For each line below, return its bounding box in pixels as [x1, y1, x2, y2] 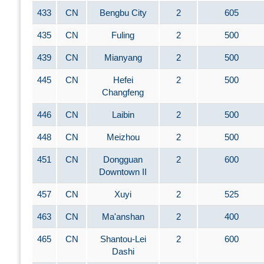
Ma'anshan [101, 212, 144, 222]
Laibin [111, 110, 134, 120]
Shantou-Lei [100, 234, 146, 244]
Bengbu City [99, 8, 147, 18]
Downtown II [99, 167, 147, 177]
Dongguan [103, 154, 143, 164]
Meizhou [106, 132, 140, 142]
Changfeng [102, 87, 144, 97]
